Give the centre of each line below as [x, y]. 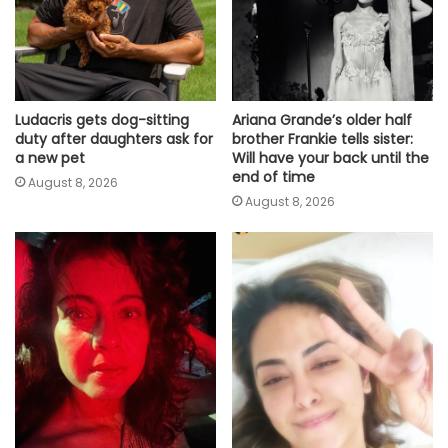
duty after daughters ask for [114, 139]
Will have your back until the [330, 158]
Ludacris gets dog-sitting [102, 120]
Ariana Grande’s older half [322, 120]
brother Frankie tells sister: [322, 139]
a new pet [50, 158]
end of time [273, 177]
